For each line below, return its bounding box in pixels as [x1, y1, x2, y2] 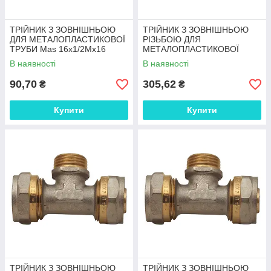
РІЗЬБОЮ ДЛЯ [143, 34, 201, 44]
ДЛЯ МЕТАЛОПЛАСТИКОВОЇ [10, 34, 125, 44]
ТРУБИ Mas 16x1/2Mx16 [10, 44, 106, 54]
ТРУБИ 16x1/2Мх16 [143, 54, 220, 64]
